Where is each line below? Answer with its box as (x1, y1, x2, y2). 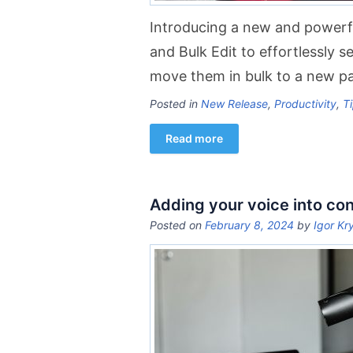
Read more (165, 132, 223, 145)
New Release (201, 97, 268, 110)
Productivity (274, 97, 336, 110)
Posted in (150, 97, 201, 110)
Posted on (150, 218, 205, 232)
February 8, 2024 (205, 218, 294, 232)
